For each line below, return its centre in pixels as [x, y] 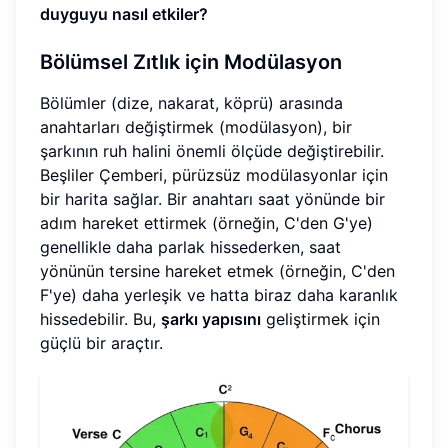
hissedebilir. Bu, [100, 318]
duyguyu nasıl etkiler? [124, 13]
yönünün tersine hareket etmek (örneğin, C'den [217, 270]
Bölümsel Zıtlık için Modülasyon [191, 61]
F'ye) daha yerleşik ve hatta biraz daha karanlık [219, 294]
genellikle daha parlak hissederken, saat [190, 246]
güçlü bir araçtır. [101, 342]
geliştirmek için [320, 318]
